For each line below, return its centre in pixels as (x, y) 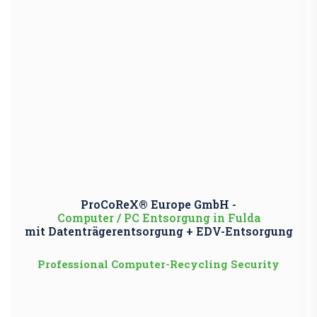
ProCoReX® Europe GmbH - (158, 204)
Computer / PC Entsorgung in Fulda (158, 218)
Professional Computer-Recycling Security (158, 264)
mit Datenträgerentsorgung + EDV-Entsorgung (158, 231)
